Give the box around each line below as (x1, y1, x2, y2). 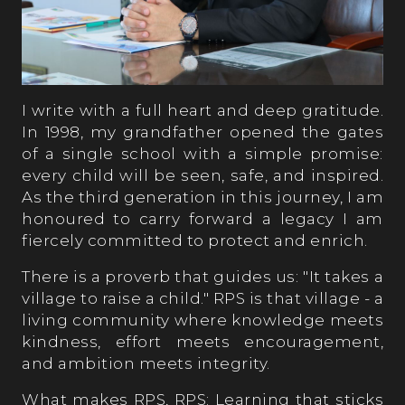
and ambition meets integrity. (22, 353, 270, 372)
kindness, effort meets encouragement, (22, 332, 383, 351)
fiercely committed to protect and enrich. (22, 231, 368, 250)
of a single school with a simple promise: (22, 144, 383, 163)
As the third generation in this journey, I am (22, 187, 383, 206)
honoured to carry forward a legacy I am (22, 209, 383, 228)
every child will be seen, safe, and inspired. (22, 165, 383, 184)
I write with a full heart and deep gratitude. (22, 100, 383, 119)
